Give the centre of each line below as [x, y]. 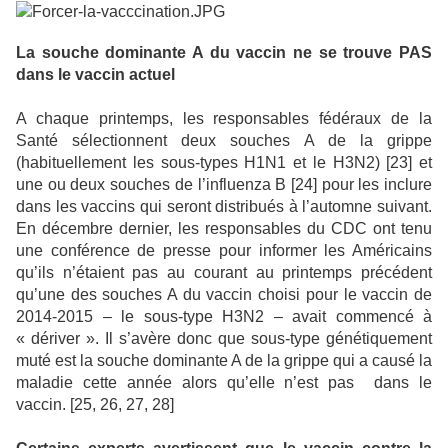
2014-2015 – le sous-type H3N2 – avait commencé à [224, 317]
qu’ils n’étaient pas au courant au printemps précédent [224, 273]
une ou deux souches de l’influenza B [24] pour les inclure [224, 185]
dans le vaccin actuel [95, 75]
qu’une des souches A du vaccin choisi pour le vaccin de [224, 295]
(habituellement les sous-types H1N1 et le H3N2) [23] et [224, 163]
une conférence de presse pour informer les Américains [224, 251]
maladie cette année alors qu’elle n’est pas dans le [224, 383]
